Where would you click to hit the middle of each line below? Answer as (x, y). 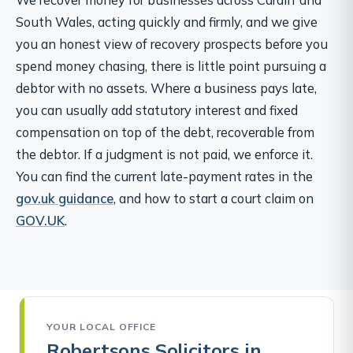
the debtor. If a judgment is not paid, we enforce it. (164, 154)
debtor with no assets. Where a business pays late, (166, 87)
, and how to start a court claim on (214, 198)
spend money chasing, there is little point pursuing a (171, 65)
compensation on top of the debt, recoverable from (165, 132)
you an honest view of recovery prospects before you (172, 43)
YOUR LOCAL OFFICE (102, 326)
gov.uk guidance (65, 198)
